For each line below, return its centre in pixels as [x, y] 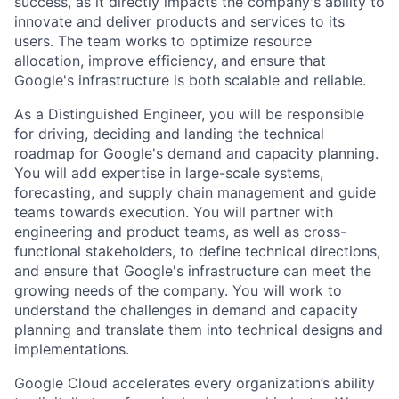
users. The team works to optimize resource [163, 41]
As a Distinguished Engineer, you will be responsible [189, 114]
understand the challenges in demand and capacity [186, 310]
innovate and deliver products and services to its [179, 22]
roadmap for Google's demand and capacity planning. [196, 154]
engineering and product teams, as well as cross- [180, 232]
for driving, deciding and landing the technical [169, 134]
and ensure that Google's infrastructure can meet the [193, 271]
